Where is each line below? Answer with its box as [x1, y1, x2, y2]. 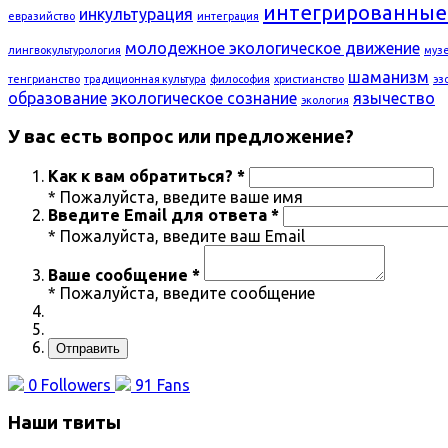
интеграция [197, 10, 259, 23]
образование [8, 89, 107, 108]
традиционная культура [84, 73, 206, 86]
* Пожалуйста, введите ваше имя [48, 187, 303, 206]
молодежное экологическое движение [125, 39, 420, 58]
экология [301, 94, 349, 107]
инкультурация [79, 5, 193, 24]
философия [210, 73, 270, 86]
